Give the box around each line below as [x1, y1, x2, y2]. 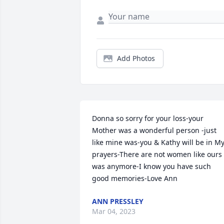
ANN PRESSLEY [92, 196, 143, 206]
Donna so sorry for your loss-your [92, 113, 203, 123]
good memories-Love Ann [92, 173, 177, 183]
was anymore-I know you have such [92, 161, 211, 171]
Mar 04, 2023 [92, 206, 135, 216]
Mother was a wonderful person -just [92, 125, 216, 135]
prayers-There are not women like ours [92, 149, 222, 159]
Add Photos [117, 53, 155, 63]
